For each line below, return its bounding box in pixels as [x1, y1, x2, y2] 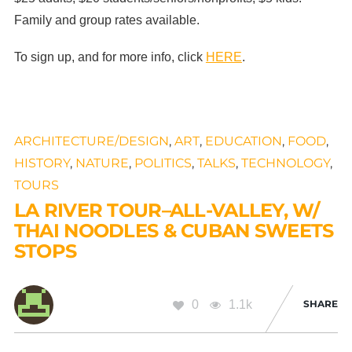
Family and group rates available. [13, 13, 206, 27]
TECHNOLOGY [240, 156, 330, 171]
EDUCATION [204, 134, 282, 149]
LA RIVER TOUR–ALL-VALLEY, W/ [13, 199, 320, 222]
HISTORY [13, 156, 70, 171]
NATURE [75, 156, 129, 171]
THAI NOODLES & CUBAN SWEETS [13, 219, 334, 243]
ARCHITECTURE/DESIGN [13, 134, 169, 149]
